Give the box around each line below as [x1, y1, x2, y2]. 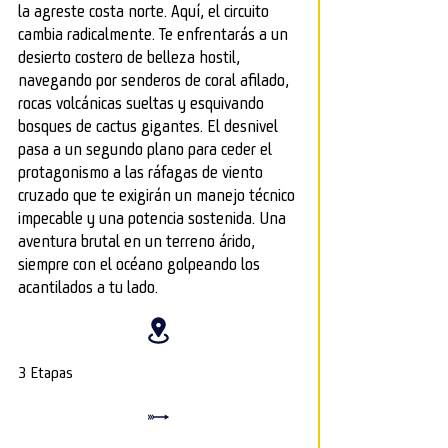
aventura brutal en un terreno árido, [18, 230, 255, 252]
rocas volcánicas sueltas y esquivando [18, 92, 264, 114]
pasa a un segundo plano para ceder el [18, 138, 272, 160]
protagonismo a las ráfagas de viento [18, 161, 263, 183]
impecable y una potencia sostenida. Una [18, 207, 286, 229]
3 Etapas [18, 362, 73, 383]
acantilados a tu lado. [18, 276, 158, 298]
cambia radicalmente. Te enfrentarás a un [18, 23, 288, 45]
